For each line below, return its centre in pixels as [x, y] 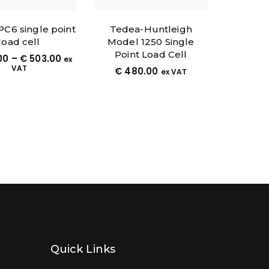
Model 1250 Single [151, 41]
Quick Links [83, 249]
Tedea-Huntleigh [151, 29]
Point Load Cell [151, 54]
